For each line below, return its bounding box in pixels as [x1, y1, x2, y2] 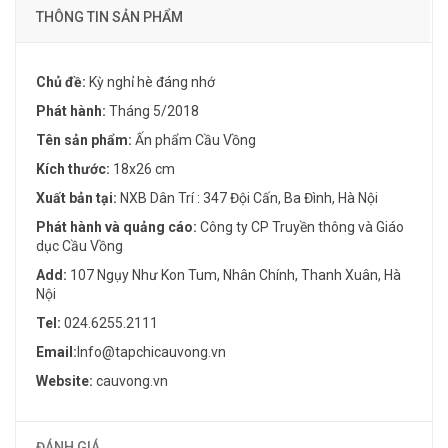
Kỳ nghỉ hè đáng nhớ [89, 73, 215, 90]
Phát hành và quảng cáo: [36, 218, 200, 235]
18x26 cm [113, 160, 175, 177]
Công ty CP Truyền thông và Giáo [200, 218, 404, 235]
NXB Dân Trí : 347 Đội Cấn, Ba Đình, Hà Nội [117, 189, 378, 206]
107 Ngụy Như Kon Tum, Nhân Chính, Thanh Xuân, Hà [70, 266, 401, 283]
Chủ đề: [36, 73, 89, 90]
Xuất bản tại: [36, 189, 117, 206]
